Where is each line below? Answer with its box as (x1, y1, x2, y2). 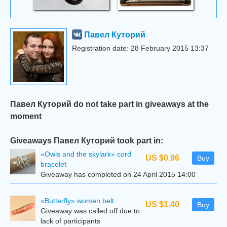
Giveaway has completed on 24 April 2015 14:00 (41, 170, 196, 178)
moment (10, 111, 42, 121)
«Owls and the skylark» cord (41, 150, 131, 158)
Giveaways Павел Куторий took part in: (10, 136, 163, 145)
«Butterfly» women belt (41, 197, 114, 205)
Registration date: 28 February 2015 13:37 (72, 44, 209, 52)
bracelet (41, 160, 66, 168)
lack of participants (41, 217, 100, 225)
